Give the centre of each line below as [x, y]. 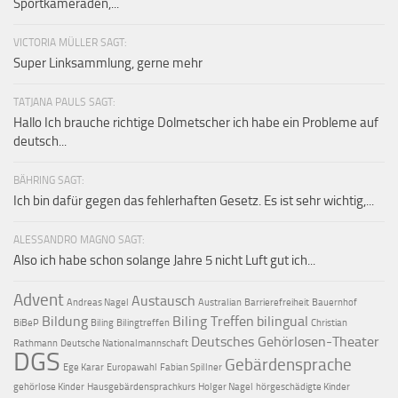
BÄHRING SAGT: [49, 180]
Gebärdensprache [288, 364]
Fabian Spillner [191, 367]
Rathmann [36, 343]
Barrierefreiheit [277, 302]
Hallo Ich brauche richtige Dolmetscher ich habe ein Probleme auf [196, 122]
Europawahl [132, 367]
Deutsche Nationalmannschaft [124, 343]
